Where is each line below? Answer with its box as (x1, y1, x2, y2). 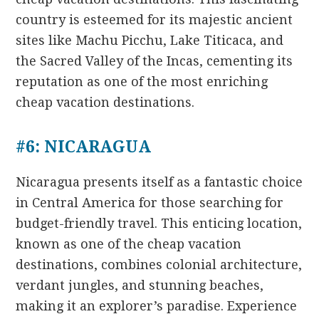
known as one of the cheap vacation (16, 236, 242, 251)
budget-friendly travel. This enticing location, (16, 215, 303, 231)
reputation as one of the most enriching (16, 73, 268, 89)
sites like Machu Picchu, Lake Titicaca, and (16, 32, 284, 48)
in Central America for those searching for (16, 194, 284, 210)
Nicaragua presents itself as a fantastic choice (16, 174, 303, 189)
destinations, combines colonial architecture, (16, 256, 303, 272)
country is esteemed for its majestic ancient (16, 11, 293, 27)
